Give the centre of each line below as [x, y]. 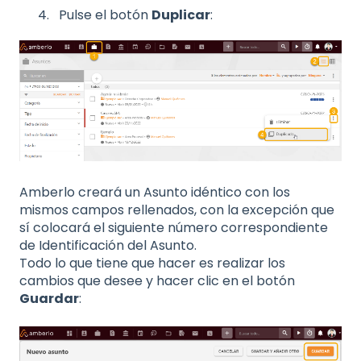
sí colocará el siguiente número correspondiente [174, 228]
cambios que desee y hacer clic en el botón [157, 281]
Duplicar [181, 15]
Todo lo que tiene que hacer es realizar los [152, 263]
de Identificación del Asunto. [108, 246]
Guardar [49, 299]
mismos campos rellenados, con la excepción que [177, 210]
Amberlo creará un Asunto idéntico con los [155, 193]
